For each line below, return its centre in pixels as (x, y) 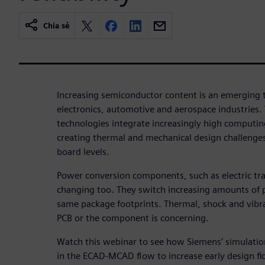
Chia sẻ (56, 26)
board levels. (83, 152)
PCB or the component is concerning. (133, 218)
